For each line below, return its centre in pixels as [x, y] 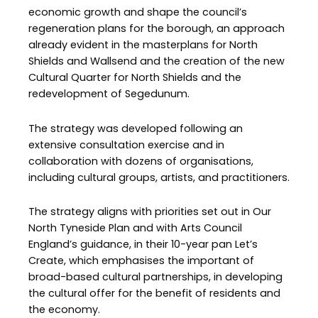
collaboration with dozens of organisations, [141, 161]
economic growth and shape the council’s [138, 12]
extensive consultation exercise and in [126, 144]
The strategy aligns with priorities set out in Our [150, 212]
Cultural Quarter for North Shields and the [135, 78]
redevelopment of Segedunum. [109, 94]
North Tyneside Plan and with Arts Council [135, 228]
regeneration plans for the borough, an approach [157, 29]
